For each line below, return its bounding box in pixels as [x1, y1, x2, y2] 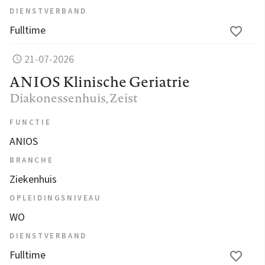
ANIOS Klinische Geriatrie [9, 71, 190, 92]
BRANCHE [9, 154, 54, 166]
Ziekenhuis [9, 172, 57, 187]
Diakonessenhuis [9, 89, 106, 106]
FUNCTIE [9, 117, 51, 128]
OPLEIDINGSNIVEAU [9, 192, 102, 203]
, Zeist [106, 89, 138, 106]
